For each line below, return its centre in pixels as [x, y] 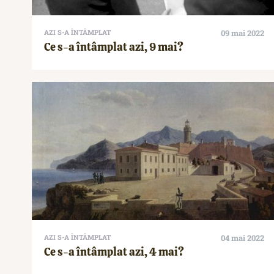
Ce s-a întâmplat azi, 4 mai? [114, 252]
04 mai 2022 [243, 238]
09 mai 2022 [243, 33]
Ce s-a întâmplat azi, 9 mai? [114, 47]
